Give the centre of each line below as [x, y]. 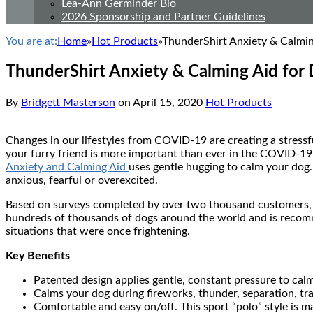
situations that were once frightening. [98, 231]
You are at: [31, 41]
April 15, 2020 [168, 102]
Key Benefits [38, 255]
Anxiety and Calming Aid [67, 167]
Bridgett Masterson [68, 102]
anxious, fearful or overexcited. [82, 180]
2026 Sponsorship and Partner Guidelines [163, 17]
